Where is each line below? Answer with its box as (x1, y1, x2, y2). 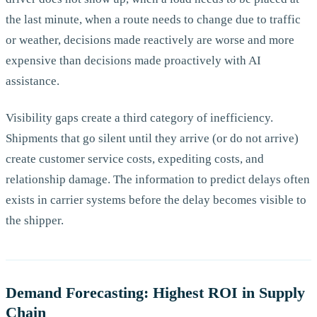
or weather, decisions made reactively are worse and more (6, 33, 294, 47)
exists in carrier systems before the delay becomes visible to (6, 192, 306, 207)
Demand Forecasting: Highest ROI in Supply (6, 284, 305, 302)
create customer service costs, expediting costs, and (6, 151, 264, 166)
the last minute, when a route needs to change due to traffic (6, 13, 301, 27)
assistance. (6, 74, 59, 88)
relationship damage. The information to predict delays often (6, 172, 310, 186)
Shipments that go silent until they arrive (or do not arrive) (6, 131, 299, 145)
